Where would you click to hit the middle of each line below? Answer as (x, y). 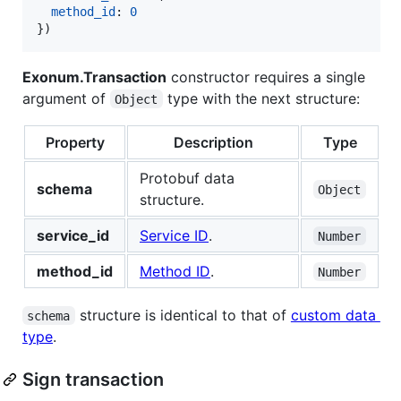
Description (213, 142)
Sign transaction (93, 379)
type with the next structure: (261, 98)
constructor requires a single (266, 77)
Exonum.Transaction (94, 77)
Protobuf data (187, 178)
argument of (66, 98)
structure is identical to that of (183, 315)
